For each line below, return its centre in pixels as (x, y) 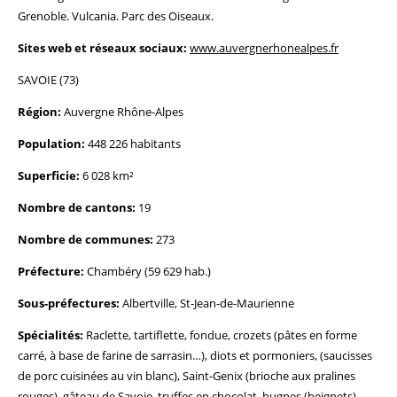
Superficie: (49, 175)
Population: (51, 144)
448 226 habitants (133, 144)
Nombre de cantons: (77, 207)
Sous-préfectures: (69, 303)
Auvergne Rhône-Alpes (122, 112)
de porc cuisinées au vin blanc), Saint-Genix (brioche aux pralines (187, 376)
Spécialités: (51, 335)
